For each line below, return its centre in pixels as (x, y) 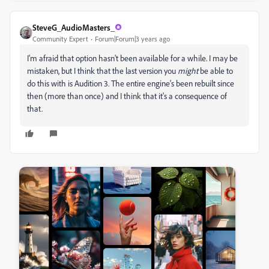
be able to (216, 70)
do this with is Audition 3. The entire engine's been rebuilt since (131, 83)
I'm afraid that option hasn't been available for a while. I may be (132, 58)
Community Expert (60, 38)
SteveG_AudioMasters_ (74, 27)
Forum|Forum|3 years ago (132, 38)
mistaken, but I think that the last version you (102, 70)
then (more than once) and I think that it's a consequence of (127, 95)
